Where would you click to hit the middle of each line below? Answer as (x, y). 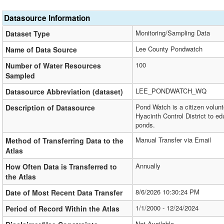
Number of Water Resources (53, 66)
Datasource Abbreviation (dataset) (64, 92)
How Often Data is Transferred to (61, 167)
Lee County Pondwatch (169, 49)
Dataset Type (28, 34)
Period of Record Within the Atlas (62, 209)
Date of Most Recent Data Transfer (64, 193)
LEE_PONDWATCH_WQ (171, 91)
